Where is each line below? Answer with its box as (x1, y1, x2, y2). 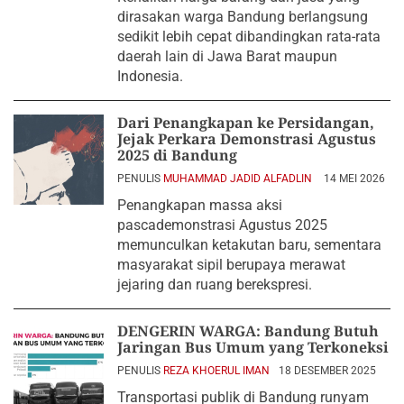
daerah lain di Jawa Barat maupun (117, 47, 337, 65)
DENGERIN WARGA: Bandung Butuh (117, 320, 379, 341)
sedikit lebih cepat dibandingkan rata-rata (117, 27, 381, 45)
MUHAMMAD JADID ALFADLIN (163, 171, 315, 185)
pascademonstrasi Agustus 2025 (117, 216, 327, 234)
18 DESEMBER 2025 (279, 363, 376, 377)
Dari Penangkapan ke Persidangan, (117, 112, 374, 133)
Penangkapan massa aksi (117, 196, 282, 214)
